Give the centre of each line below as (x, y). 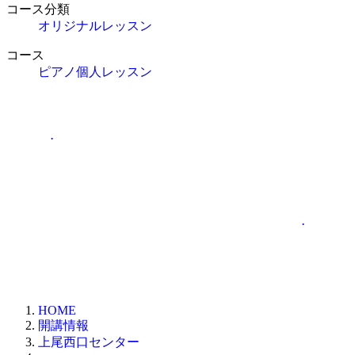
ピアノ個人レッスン (95, 71)
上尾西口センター (89, 342)
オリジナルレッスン (95, 25)
